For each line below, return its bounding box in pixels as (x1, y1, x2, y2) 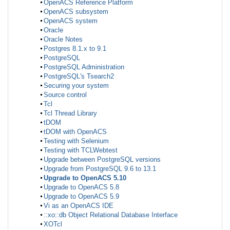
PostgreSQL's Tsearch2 (44, 72, 114, 80)
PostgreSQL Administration (44, 63, 124, 71)
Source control (44, 90, 87, 99)
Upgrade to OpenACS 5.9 (44, 192, 119, 200)
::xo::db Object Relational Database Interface (44, 210, 178, 219)
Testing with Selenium (44, 137, 109, 145)
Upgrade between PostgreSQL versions (44, 155, 161, 163)
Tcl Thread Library (44, 109, 97, 117)
